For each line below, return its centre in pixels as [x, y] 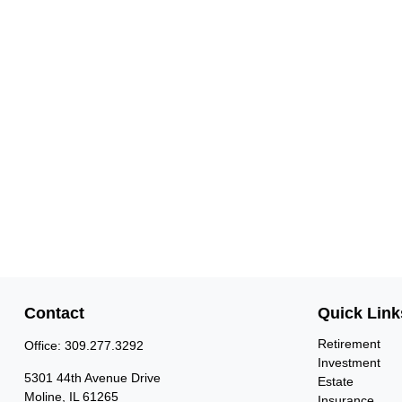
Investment [350, 362]
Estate [336, 381]
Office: [44, 345]
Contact [54, 313]
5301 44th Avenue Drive [92, 377]
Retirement [350, 343]
